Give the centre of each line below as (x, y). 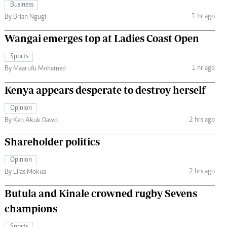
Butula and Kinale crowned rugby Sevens (101, 194)
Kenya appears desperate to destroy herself (105, 90)
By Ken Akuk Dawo (31, 121)
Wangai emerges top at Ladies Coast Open (102, 39)
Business (22, 5)
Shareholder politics (52, 142)
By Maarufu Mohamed (35, 69)
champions (31, 209)
